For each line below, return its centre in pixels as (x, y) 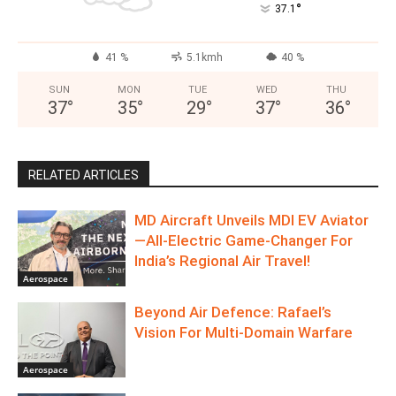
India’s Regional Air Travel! (223, 261)
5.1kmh (204, 58)
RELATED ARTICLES (84, 175)
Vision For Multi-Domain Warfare (244, 332)
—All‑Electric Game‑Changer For (244, 241)
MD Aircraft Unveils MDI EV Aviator (252, 221)
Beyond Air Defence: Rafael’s (233, 312)
